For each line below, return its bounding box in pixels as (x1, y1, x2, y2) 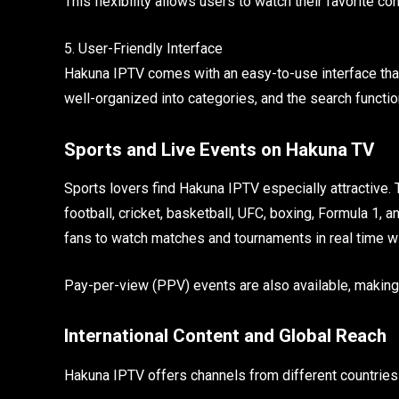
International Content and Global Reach (64, 325, 387, 347)
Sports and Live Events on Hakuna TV (64, 138, 374, 160)
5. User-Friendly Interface (64, 39, 223, 57)
